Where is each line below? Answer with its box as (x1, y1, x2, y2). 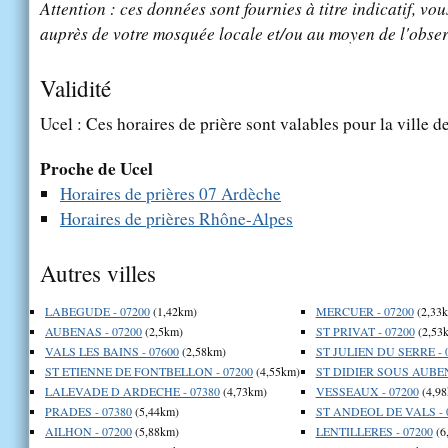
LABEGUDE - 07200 (45, 302, 150, 319)
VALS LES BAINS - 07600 (45, 342, 179, 359)
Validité (40, 72, 111, 103)
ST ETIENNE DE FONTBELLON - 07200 (45, 362, 253, 379)
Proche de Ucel (40, 155, 153, 181)
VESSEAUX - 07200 (315, 382, 419, 399)
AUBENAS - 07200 (45, 322, 142, 339)
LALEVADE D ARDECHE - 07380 (45, 382, 220, 399)
